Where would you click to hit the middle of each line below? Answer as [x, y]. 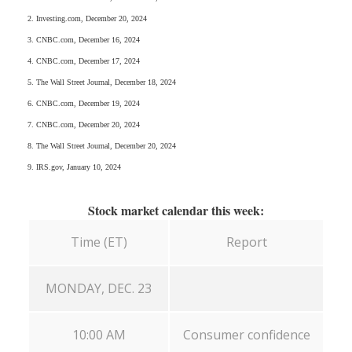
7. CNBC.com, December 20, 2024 [84, 124]
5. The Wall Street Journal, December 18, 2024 [102, 82]
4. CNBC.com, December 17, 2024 [84, 60]
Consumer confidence [246, 334]
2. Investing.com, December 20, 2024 [87, 18]
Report [246, 242]
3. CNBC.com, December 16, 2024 [84, 39]
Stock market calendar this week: [176, 210]
